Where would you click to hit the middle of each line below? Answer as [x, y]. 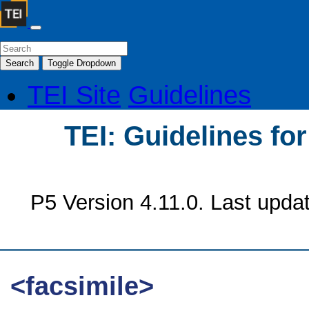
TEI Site [74, 95]
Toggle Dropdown [82, 63]
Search [20, 63]
